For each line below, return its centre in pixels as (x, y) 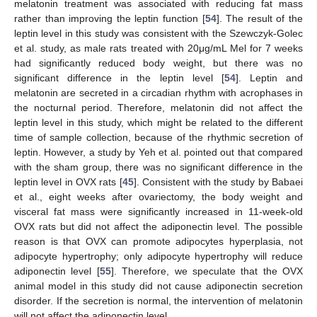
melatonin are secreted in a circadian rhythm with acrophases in (158, 93)
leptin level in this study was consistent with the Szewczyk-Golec (158, 33)
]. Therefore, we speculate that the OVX (207, 271)
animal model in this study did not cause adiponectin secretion (158, 286)
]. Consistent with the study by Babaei (218, 182)
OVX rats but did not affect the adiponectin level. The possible (158, 226)
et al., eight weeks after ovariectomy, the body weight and (158, 197)
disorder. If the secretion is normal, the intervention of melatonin (158, 301)
